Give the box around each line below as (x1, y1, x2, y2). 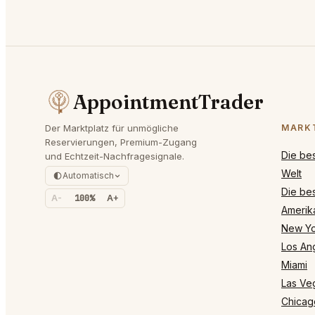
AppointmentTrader (73, 89, 264, 114)
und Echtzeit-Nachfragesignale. (45, 150, 184, 162)
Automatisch (63, 169, 114, 181)
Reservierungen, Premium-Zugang (45, 136, 197, 148)
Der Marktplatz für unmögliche (45, 122, 179, 134)
